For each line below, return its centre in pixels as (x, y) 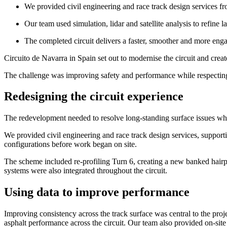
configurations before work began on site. (70, 144)
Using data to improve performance (97, 192)
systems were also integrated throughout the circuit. (86, 171)
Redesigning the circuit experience (94, 97)
